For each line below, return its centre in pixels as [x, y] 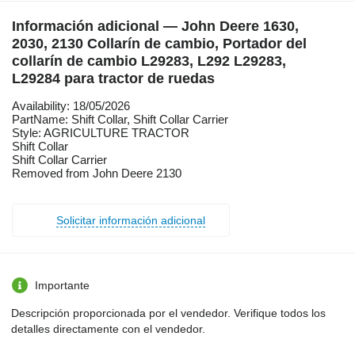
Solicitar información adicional [131, 220]
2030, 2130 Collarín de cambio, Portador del [159, 43]
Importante [62, 285]
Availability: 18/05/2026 [71, 105]
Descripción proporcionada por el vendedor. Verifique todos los [168, 313]
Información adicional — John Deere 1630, [155, 26]
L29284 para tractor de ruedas [113, 78]
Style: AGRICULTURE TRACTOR [101, 132]
